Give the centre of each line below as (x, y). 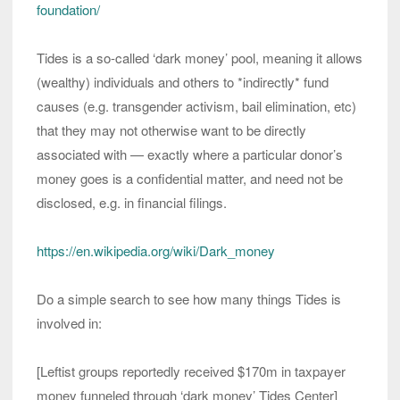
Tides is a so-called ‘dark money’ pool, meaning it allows (200, 58)
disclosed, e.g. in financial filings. (132, 203)
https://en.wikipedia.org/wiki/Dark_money (156, 251)
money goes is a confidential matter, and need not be (190, 179)
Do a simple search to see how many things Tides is (189, 299)
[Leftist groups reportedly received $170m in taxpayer (191, 371)
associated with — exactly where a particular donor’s (190, 154)
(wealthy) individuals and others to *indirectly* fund (183, 82)
